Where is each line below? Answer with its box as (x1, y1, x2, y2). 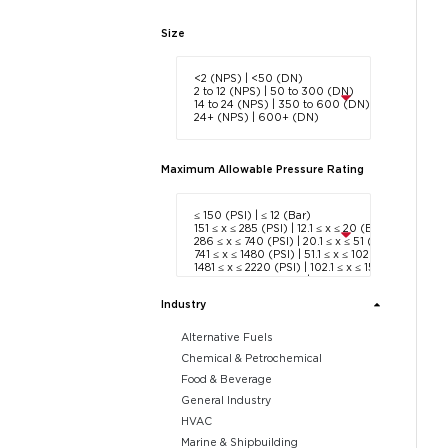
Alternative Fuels (180, 330, 273, 343)
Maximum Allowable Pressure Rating (161, 163, 365, 176)
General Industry (180, 393, 271, 406)
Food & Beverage (180, 372, 272, 385)
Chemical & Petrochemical (180, 351, 322, 364)
